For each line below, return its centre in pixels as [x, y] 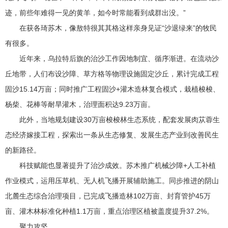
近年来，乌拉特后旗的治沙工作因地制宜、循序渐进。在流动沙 [112, 59]
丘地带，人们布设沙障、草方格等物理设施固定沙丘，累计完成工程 [112, 74]
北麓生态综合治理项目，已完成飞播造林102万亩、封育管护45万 [108, 196]
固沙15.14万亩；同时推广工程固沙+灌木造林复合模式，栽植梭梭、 [113, 89]
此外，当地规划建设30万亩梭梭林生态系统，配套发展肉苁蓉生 [113, 120]
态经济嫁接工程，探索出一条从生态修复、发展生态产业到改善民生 [112, 135]
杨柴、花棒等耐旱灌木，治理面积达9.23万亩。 [80, 104]
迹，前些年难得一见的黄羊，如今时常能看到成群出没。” [96, 13]
